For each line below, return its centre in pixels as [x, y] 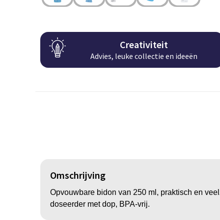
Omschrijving [78, 175]
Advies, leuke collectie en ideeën [144, 56]
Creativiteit [144, 45]
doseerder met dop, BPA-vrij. [100, 204]
